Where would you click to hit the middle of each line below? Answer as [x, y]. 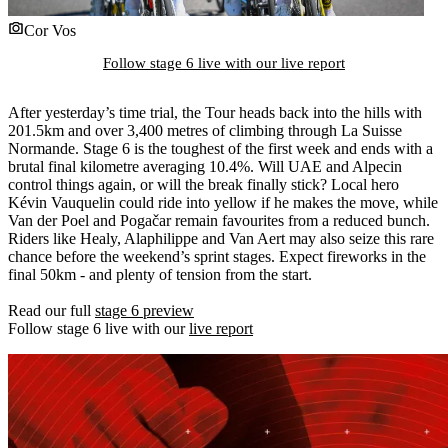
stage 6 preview [144, 310]
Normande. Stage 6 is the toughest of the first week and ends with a [220, 148]
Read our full [51, 310]
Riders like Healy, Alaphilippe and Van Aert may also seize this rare [221, 238]
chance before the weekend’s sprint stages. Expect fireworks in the [217, 256]
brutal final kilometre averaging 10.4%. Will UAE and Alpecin [205, 166]
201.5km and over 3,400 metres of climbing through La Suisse [205, 130]
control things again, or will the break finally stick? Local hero [203, 184]
